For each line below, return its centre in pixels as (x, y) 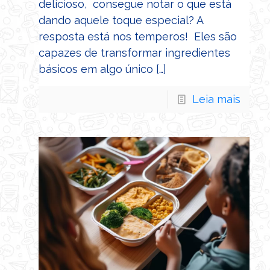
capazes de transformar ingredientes (134, 52)
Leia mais (216, 99)
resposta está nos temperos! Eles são (138, 36)
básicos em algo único (96, 69)
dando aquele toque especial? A (121, 20)
